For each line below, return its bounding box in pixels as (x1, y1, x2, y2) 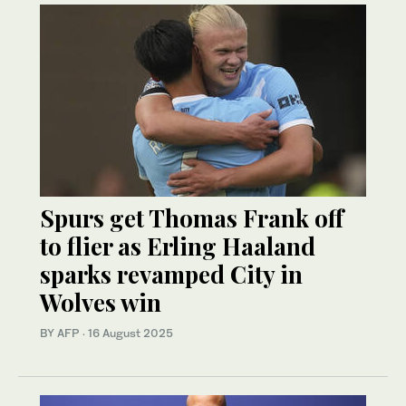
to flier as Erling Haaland (40, 229, 315, 262)
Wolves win (40, 285, 161, 318)
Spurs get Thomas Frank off (40, 201, 343, 234)
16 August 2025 (88, 325, 173, 340)
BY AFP (40, 325, 82, 340)
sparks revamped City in (40, 257, 303, 290)
